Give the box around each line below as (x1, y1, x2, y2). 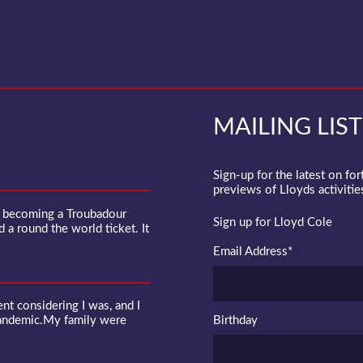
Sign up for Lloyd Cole (213, 216, 332, 229)
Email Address (213, 246, 288, 258)
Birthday (213, 314, 258, 327)
